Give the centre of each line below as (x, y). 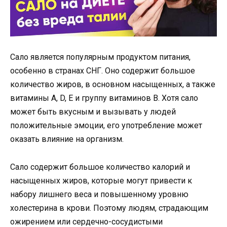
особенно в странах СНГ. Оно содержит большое (103, 71)
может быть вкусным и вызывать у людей (93, 112)
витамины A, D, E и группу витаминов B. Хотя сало (104, 98)
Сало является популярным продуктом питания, (100, 57)
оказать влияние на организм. (67, 139)
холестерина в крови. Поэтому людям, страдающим (109, 208)
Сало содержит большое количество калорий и (100, 167)
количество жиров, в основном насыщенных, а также (113, 85)
